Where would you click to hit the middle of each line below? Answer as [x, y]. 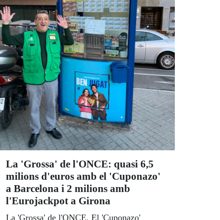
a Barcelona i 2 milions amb [68, 189]
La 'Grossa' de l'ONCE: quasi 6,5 [80, 164]
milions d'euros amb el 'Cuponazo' [83, 177]
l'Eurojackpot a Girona [58, 201]
